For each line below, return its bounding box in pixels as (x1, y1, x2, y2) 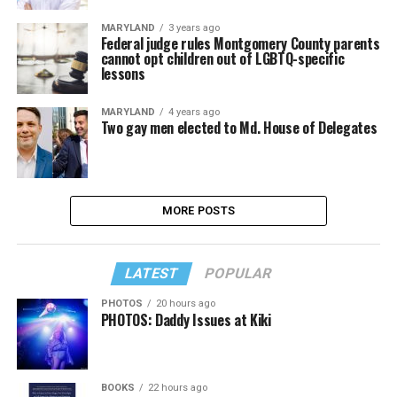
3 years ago (167, 22, 220, 34)
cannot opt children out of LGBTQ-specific (100, 48, 345, 69)
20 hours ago (155, 298, 215, 309)
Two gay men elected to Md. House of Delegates (100, 117, 378, 138)
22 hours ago (147, 382, 207, 393)
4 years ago (167, 106, 220, 118)
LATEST (123, 265, 182, 282)
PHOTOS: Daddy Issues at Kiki (100, 309, 271, 331)
